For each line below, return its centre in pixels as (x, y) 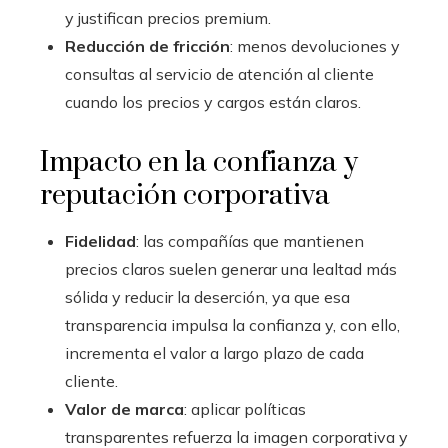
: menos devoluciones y (315, 46)
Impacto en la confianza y (199, 163)
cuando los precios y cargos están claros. (213, 102)
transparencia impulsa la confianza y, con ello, (232, 325)
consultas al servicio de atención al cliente (219, 74)
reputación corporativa (185, 196)
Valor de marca (124, 409)
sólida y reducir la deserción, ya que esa (207, 297)
